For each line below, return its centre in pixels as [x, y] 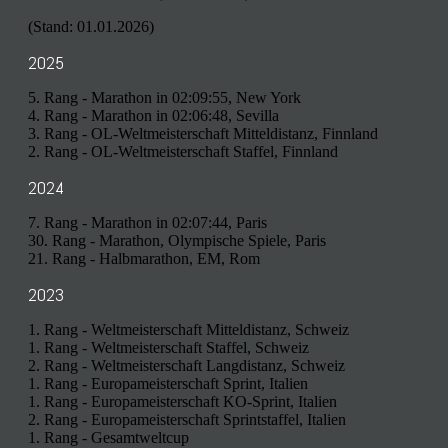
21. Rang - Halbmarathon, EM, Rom [144, 259]
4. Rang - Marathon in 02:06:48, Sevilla [153, 116]
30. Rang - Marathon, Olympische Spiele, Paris [177, 241]
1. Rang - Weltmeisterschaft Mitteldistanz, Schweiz [188, 330]
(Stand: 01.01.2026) [91, 27]
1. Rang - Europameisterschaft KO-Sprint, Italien [182, 402]
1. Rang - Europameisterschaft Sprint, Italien [168, 384]
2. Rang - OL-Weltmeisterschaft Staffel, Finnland [183, 152]
